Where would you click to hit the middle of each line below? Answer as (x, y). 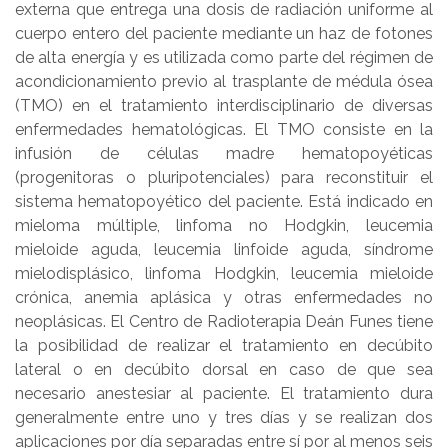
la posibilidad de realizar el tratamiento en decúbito (224, 345)
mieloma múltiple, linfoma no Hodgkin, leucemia (224, 225)
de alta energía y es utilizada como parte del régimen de (224, 57)
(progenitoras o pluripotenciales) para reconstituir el (224, 177)
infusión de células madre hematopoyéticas (224, 153)
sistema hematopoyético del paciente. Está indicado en (224, 201)
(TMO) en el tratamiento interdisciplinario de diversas (224, 105)
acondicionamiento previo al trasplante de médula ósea (224, 81)
